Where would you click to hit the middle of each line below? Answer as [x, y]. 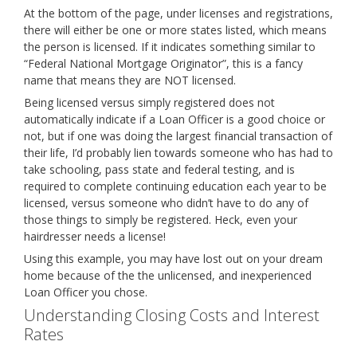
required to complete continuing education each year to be [175, 186]
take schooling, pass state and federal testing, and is [159, 169]
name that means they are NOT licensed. [130, 80]
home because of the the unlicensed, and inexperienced [168, 275]
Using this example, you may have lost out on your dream [173, 259]
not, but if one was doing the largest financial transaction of [178, 136]
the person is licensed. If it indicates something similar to [170, 47]
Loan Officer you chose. [86, 292]
